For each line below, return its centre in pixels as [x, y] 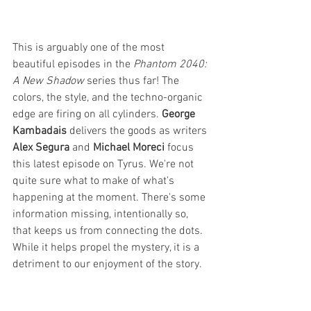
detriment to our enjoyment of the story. [108, 264]
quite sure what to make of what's [95, 181]
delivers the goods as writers [138, 131]
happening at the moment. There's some [110, 197]
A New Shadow [48, 81]
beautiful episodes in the [73, 64]
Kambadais [40, 131]
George [180, 114]
